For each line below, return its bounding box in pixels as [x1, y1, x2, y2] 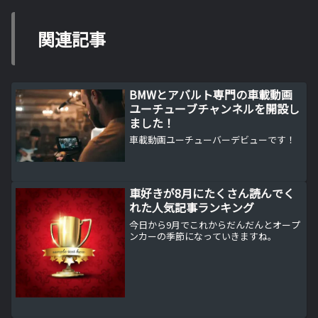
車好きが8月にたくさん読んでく [129, 185, 295, 202]
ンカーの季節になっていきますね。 [129, 229, 278, 243]
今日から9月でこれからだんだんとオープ [129, 217, 301, 231]
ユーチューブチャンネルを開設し [129, 99, 300, 117]
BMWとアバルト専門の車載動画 [129, 85, 293, 103]
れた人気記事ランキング [129, 199, 255, 216]
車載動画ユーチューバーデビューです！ [129, 133, 296, 147]
